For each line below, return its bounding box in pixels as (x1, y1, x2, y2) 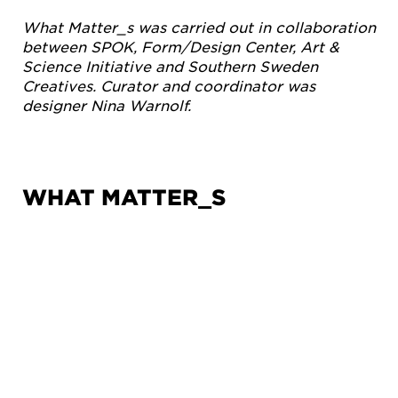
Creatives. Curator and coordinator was (22, 76, 315, 94)
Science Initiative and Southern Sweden (22, 56, 318, 75)
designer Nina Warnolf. (22, 95, 191, 114)
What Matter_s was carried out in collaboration (22, 17, 376, 36)
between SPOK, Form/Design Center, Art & (22, 36, 339, 55)
